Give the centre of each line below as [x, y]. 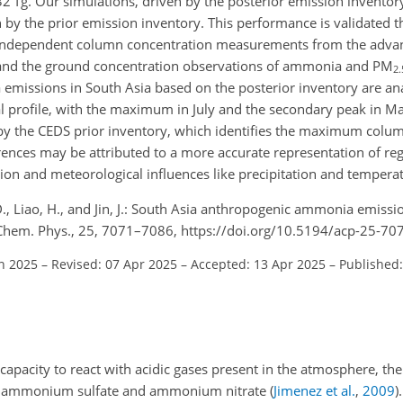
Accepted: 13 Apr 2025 [258, 264]
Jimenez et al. [314, 390]
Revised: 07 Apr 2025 [114, 264]
